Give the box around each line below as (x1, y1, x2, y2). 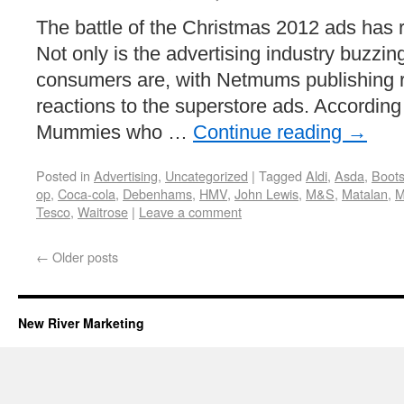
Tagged (259, 166, 302, 185)
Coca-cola (58, 184, 115, 203)
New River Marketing (18, 314, 144, 332)
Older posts (49, 247, 118, 266)
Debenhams (123, 184, 192, 203)
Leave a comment (139, 202, 242, 221)
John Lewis (234, 184, 298, 203)
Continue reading (193, 121, 347, 143)
